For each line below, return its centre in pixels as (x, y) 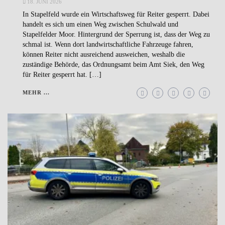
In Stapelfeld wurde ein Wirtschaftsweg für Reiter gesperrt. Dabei (116, 15)
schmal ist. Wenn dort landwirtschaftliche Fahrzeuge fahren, (108, 45)
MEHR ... (36, 93)
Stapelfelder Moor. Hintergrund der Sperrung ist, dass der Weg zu (116, 35)
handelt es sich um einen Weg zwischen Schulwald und (100, 25)
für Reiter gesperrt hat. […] (62, 75)
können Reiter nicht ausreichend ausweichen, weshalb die (104, 55)
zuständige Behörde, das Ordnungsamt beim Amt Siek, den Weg (114, 65)
